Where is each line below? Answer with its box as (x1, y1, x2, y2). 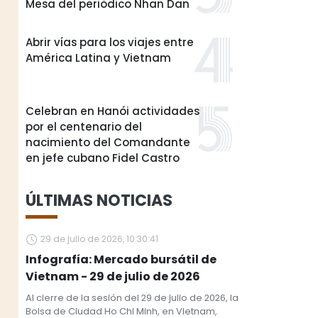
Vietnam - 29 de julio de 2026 (26, 268, 200, 285)
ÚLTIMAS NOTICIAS (26, 190, 172, 212)
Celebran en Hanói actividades (26, 104, 199, 119)
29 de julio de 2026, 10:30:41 (40, 233, 158, 245)
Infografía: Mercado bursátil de (26, 251, 216, 268)
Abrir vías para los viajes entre (26, 35, 194, 50)
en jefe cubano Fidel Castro (26, 150, 180, 165)
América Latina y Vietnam (26, 50, 171, 65)
